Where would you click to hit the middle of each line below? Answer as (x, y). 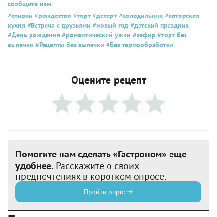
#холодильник (140, 16)
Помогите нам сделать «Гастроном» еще (101, 154)
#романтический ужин (95, 35)
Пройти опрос (105, 192)
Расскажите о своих (97, 166)
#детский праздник (159, 25)
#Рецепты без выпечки (69, 45)
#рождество (52, 16)
